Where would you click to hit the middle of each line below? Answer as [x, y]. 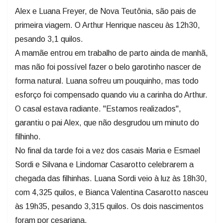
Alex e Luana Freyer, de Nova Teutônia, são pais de [106, 11]
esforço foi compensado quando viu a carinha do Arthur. [111, 95]
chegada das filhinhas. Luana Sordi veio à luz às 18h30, [111, 179]
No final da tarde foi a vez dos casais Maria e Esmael [108, 151]
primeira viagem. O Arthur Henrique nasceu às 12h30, [108, 25]
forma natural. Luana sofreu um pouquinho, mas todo [107, 81]
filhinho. [28, 137]
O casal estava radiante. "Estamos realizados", [98, 109]
